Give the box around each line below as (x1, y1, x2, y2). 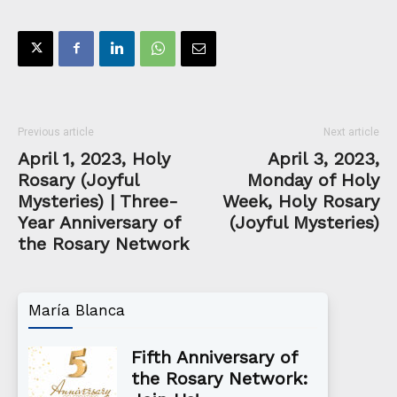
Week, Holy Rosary (222, 190, 379, 212)
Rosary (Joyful (18, 168, 138, 191)
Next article (323, 125, 379, 138)
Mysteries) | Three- (18, 190, 178, 212)
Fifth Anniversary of (131, 346, 297, 368)
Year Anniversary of (18, 211, 180, 233)
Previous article (18, 125, 94, 138)
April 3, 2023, (268, 147, 379, 169)
